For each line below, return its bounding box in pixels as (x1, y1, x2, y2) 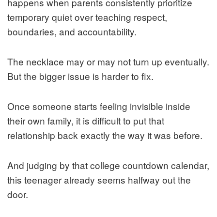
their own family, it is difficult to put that (7, 114, 164, 127)
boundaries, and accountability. (7, 25, 137, 38)
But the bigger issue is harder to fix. (7, 69, 154, 83)
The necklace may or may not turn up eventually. (7, 55, 209, 68)
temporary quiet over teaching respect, (7, 10, 167, 24)
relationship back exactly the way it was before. (7, 128, 202, 142)
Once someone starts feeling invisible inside (7, 99, 190, 113)
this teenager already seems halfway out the (7, 173, 191, 186)
